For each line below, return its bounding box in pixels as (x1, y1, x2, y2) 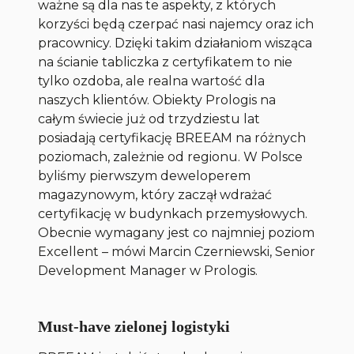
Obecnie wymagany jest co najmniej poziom (38, 225, 315, 241)
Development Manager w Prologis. (38, 263, 258, 279)
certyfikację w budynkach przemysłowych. (38, 206, 308, 222)
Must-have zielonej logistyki (38, 318, 231, 336)
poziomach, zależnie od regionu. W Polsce (38, 149, 303, 165)
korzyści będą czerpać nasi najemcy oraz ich (38, 17, 314, 32)
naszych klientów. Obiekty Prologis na (38, 92, 277, 108)
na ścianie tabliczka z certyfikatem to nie (38, 55, 293, 70)
